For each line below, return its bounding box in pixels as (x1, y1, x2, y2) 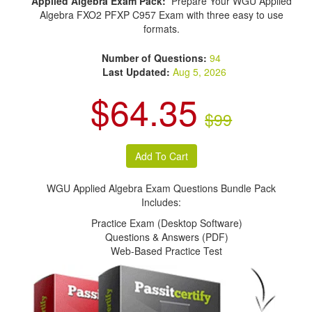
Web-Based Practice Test (111, 244, 223, 258)
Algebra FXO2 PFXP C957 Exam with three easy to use (39, 8, 283, 22)
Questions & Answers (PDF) (104, 230, 228, 244)
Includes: (141, 195, 182, 209)
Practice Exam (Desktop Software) (91, 216, 242, 230)
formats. (143, 22, 180, 36)
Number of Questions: (102, 51, 210, 65)
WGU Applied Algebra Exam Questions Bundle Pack (47, 181, 276, 195)
